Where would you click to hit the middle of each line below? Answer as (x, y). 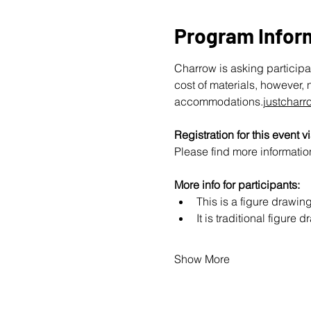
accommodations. (218, 101)
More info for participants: (237, 185)
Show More (202, 259)
